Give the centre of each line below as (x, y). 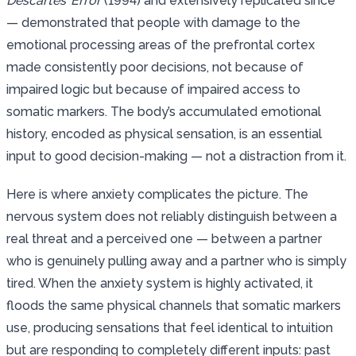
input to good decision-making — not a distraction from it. (176, 156)
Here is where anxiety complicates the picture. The (157, 194)
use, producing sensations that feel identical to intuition (170, 327)
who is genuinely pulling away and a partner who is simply (176, 261)
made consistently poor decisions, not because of (155, 67)
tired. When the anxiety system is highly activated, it (160, 283)
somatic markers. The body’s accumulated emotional (164, 111)
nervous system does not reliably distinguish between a (172, 216)
